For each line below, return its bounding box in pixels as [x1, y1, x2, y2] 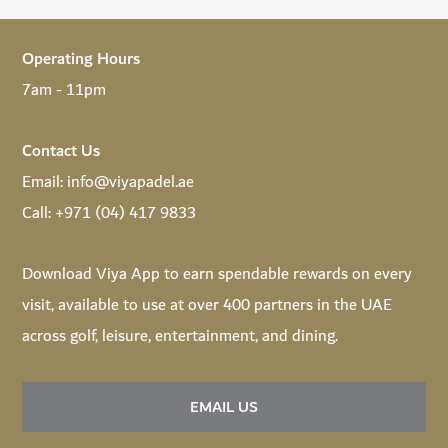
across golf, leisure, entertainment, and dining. [22, 322, 338, 352]
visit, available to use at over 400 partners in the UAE [22, 291, 392, 321]
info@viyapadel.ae [67, 168, 194, 198]
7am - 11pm [22, 76, 106, 106]
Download [22, 260, 96, 290]
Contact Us [22, 137, 100, 167]
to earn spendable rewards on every [160, 260, 412, 290]
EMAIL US [190, 394, 258, 422]
